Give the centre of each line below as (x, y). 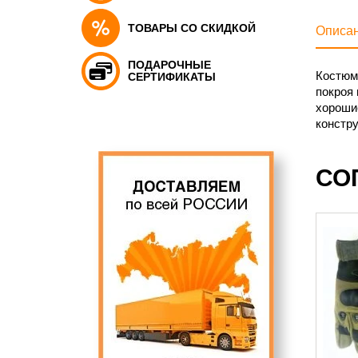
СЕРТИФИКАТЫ (172, 77)
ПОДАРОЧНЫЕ (169, 65)
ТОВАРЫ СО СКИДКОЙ (192, 28)
